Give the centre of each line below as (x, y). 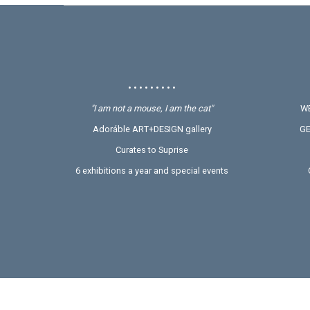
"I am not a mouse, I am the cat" (152, 108)
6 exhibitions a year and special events (152, 170)
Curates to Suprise (152, 149)
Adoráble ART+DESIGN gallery (152, 129)
